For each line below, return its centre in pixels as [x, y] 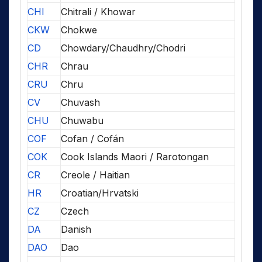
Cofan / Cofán [92, 138]
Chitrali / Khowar [98, 11]
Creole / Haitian [95, 175]
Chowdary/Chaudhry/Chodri [123, 48]
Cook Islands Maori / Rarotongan [135, 156]
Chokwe [79, 30]
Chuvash [80, 102]
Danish [76, 229]
